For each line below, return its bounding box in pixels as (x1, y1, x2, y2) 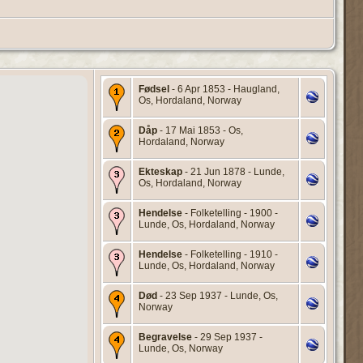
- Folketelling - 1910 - (182, 248, 278, 260)
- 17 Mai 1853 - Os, (157, 124, 243, 136)
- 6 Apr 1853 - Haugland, (169, 83, 280, 95)
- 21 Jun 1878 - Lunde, (182, 165, 284, 177)
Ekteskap (139, 165, 182, 177)
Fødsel (139, 83, 169, 95)
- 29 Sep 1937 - (192, 331, 263, 343)
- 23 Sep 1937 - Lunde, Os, (157, 289, 278, 301)
